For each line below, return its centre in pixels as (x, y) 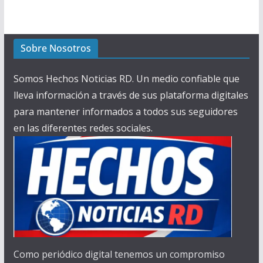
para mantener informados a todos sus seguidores (125, 112)
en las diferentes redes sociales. (83, 128)
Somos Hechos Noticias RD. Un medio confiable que (126, 79)
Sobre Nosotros (55, 48)
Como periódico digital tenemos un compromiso (119, 254)
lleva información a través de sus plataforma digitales (131, 95)
